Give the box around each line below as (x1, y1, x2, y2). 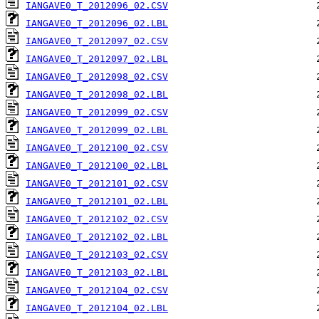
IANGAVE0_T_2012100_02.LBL (26, 160, 168, 172)
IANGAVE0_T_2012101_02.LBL (26, 196, 168, 207)
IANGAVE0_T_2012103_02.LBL (26, 267, 168, 278)
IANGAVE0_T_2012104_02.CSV (26, 285, 168, 296)
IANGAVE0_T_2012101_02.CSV (26, 178, 168, 189)
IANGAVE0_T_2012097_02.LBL (26, 53, 168, 65)
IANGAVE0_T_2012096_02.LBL (26, 18, 168, 29)
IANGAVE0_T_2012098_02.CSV (26, 71, 168, 83)
